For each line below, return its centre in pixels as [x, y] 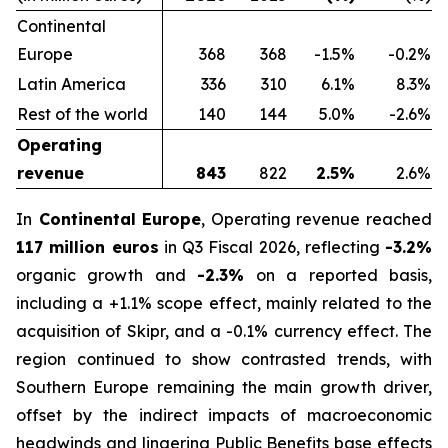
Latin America [71, 84]
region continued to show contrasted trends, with [224, 359]
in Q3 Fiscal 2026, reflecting [271, 247]
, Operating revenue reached [317, 219]
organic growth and [106, 275]
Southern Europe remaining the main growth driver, [224, 387]
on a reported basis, [344, 275]
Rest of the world [82, 114]
